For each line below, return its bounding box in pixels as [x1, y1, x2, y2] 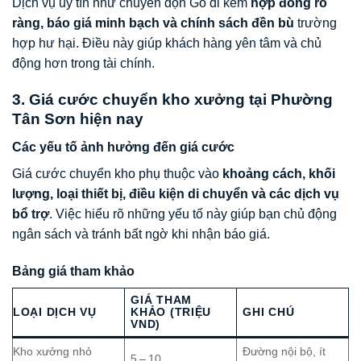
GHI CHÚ [243, 305, 295, 318]
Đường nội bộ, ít [243, 344, 326, 358]
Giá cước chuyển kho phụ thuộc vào [12, 166, 222, 180]
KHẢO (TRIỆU [131, 305, 212, 318]
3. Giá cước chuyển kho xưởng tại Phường [12, 91, 333, 109]
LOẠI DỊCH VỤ [13, 305, 97, 318]
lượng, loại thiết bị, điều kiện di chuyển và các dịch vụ [12, 186, 339, 201]
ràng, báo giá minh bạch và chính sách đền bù [12, 16, 294, 31]
